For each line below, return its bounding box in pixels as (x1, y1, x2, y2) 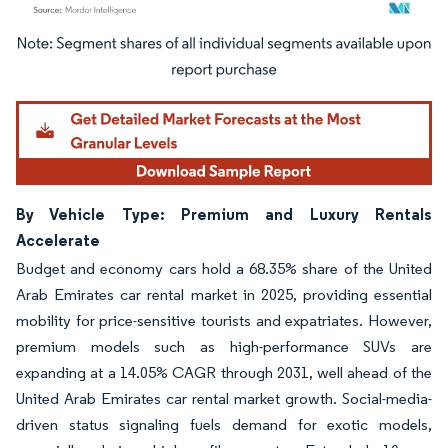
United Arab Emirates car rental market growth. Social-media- (16, 388, 432, 408)
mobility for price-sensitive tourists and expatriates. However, (16, 310, 432, 330)
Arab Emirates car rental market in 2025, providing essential (16, 284, 432, 304)
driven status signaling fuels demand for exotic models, (16, 414, 432, 434)
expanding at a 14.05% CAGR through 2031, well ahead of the (16, 362, 432, 382)
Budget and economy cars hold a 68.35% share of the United (16, 258, 432, 278)
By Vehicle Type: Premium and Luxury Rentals (16, 203, 432, 224)
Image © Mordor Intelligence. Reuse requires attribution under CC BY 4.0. (25, 39, 399, 55)
